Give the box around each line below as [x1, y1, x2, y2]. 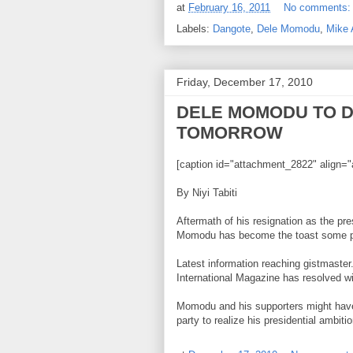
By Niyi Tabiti [176, 186, 237, 199]
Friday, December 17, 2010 [176, 75, 313, 88]
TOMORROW [176, 122, 283, 143]
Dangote [213, 22, 251, 35]
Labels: [176, 22, 213, 35]
